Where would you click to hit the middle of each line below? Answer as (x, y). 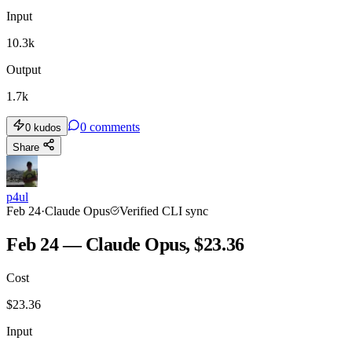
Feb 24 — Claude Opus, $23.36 (125, 245)
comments (115, 127)
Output (24, 70)
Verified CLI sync (164, 211)
